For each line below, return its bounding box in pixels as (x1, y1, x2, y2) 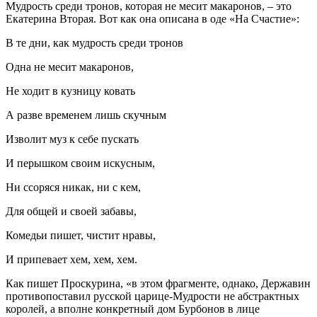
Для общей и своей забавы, (6, 205, 137, 218)
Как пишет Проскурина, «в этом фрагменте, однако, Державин (6, 277, 311, 290)
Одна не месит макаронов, (6, 61, 134, 74)
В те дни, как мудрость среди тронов (6, 37, 183, 50)
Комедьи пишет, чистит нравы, (6, 229, 156, 242)
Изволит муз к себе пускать (6, 133, 139, 146)
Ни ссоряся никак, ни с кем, (6, 181, 141, 194)
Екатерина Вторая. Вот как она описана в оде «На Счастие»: (6, 13, 299, 25)
